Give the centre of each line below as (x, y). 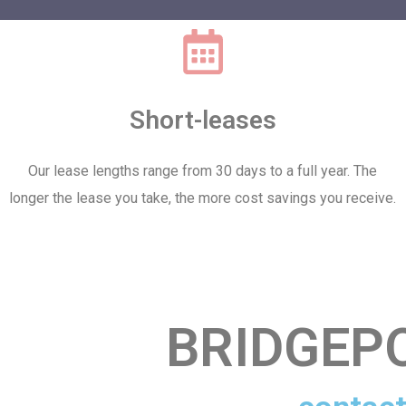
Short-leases (203, 120)
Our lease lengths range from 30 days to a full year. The (203, 171)
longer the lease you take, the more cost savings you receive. (203, 198)
